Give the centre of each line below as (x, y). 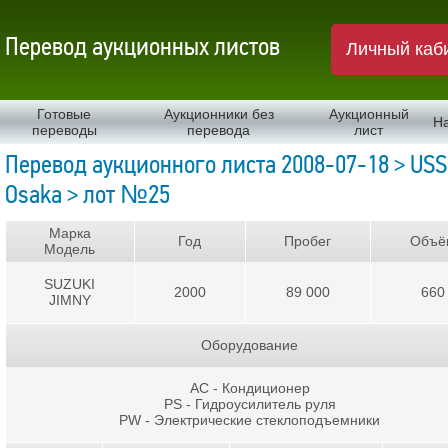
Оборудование (250, 345)
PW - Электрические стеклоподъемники (250, 420)
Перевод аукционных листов (142, 46)
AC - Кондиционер (250, 388)
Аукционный (368, 114)
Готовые (64, 114)
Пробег (308, 241)
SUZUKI (70, 284)
